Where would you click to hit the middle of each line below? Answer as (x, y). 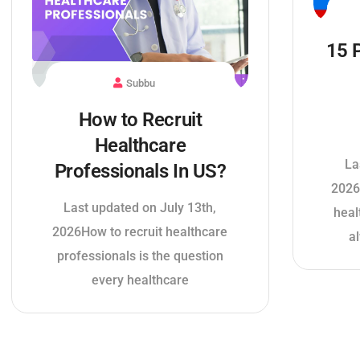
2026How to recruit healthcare (140, 232)
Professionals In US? (140, 172)
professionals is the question (140, 256)
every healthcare (140, 280)
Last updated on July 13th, (140, 208)
